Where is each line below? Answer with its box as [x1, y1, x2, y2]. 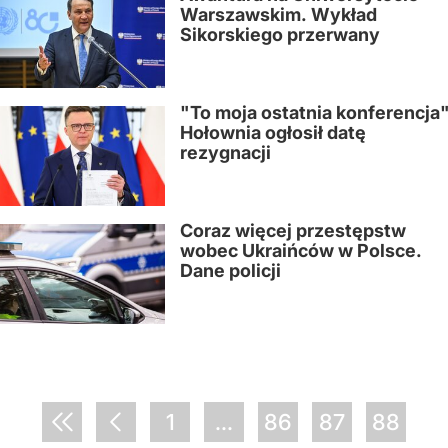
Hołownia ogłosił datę [180, 122, 366, 143]
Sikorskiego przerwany [180, 24, 380, 45]
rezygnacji [180, 142, 271, 163]
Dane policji [180, 260, 281, 281]
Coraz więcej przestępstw [180, 220, 406, 241]
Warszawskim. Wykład [180, 4, 377, 25]
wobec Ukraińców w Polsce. [180, 240, 422, 261]
